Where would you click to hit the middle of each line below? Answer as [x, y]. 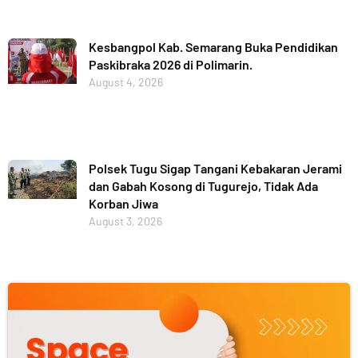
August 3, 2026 [125, 221]
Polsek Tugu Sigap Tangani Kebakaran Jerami [215, 169]
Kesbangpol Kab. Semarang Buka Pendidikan [213, 46]
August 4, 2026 [125, 82]
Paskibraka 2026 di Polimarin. [170, 64]
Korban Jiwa [123, 204]
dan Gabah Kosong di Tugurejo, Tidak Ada [203, 186]
